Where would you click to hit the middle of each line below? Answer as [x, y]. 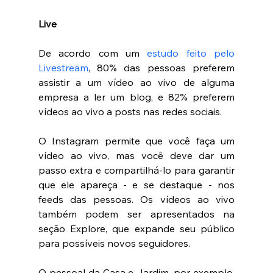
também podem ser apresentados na [136, 214]
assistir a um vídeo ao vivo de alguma [136, 82]
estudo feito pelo [191, 53]
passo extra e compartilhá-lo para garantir [136, 170]
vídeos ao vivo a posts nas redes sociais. [131, 111]
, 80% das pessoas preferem [161, 67]
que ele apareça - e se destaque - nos [136, 184]
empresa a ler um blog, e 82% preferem [136, 97]
